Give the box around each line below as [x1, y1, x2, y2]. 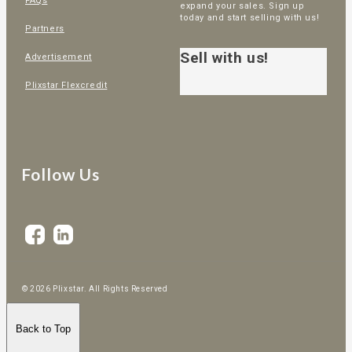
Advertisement [25, 52, 92, 63]
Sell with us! [179, 49, 269, 68]
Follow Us [21, 163, 101, 184]
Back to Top [16, 322, 71, 335]
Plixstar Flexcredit [25, 80, 108, 91]
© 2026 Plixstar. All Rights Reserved [22, 284, 168, 294]
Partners [25, 24, 64, 35]
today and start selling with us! [179, 12, 322, 23]
